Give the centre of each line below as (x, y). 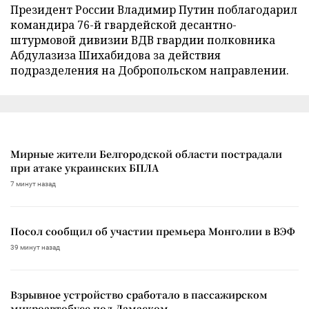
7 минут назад (33, 183)
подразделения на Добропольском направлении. (150, 70)
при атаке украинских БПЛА (84, 167)
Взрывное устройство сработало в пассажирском (139, 294)
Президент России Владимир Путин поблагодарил (154, 9)
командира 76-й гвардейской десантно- (123, 24)
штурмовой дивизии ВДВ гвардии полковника (143, 40)
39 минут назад (35, 247)
